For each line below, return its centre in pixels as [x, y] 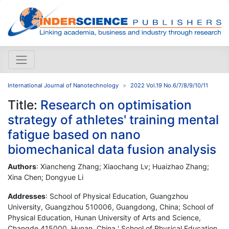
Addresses [27, 196]
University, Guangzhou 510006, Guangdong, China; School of [111, 207]
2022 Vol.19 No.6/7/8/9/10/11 [169, 85]
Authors [22, 166]
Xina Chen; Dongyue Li [45, 177]
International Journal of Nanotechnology [63, 85]
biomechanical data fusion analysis [112, 149]
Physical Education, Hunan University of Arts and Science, [104, 217]
